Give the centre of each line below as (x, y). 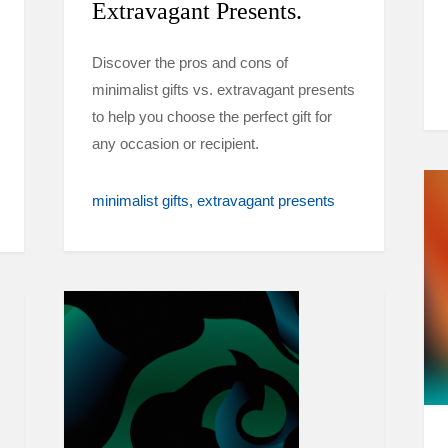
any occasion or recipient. (175, 143)
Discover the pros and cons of (190, 62)
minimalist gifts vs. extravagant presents (223, 89)
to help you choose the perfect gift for (212, 116)
